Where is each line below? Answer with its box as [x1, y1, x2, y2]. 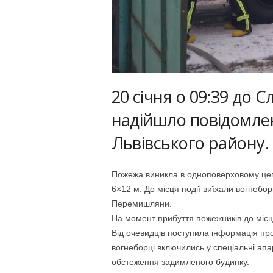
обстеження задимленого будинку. [111, 257, 249, 267]
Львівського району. [111, 132, 269, 154]
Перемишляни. [111, 199, 172, 208]
